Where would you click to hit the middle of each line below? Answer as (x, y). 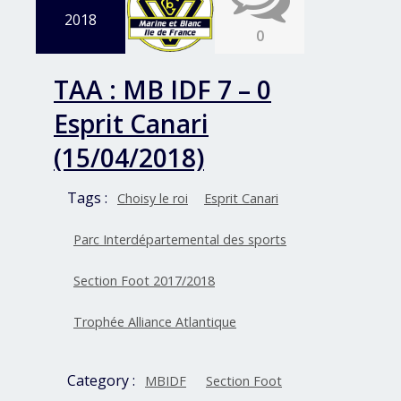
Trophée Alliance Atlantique (155, 322)
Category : (103, 381)
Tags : (89, 198)
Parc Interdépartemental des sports (180, 240)
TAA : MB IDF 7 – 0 (162, 90)
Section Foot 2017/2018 (144, 281)
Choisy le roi (153, 199)
